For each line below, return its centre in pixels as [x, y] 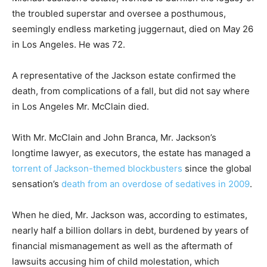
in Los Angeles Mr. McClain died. [80, 106]
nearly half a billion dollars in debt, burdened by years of [130, 230]
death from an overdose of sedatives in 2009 [156, 184]
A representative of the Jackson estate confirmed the [124, 75]
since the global [217, 168]
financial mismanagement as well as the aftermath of [122, 246]
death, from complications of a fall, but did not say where [131, 91]
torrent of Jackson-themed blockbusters [97, 168]
